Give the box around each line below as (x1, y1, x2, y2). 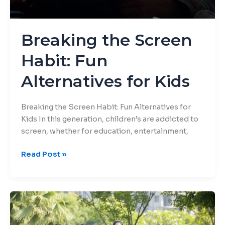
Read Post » (21, 149, 67, 159)
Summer (20, 204, 52, 214)
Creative (20, 192, 53, 202)
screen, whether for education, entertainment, (21, 126, 188, 136)
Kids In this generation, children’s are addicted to (21, 114, 198, 124)
